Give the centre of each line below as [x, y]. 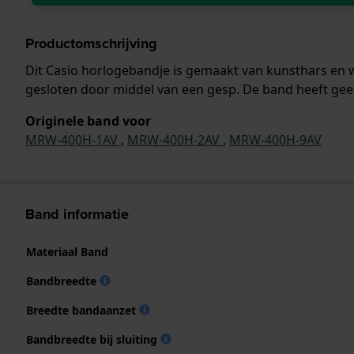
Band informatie [77, 214]
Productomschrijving [91, 43]
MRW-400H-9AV [275, 139]
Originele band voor [88, 121]
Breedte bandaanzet [83, 310]
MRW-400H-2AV [175, 139]
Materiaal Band [67, 251]
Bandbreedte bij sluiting [93, 339]
